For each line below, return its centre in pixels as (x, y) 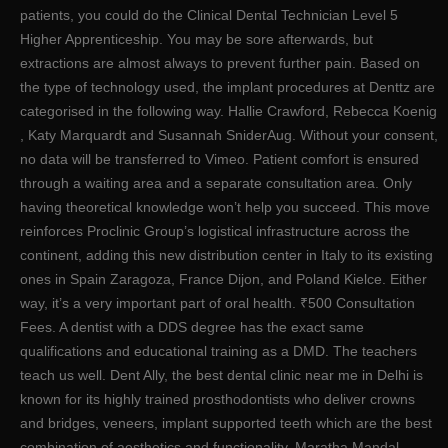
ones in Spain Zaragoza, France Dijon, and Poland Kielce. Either (223, 278)
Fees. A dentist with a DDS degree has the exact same (192, 326)
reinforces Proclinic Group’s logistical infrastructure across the (215, 230)
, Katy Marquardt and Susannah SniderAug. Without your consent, (229, 134)
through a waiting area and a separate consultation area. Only (216, 182)
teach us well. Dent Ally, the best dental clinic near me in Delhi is (221, 374)
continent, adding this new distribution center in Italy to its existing (226, 254)
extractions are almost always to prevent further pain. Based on (220, 62)
